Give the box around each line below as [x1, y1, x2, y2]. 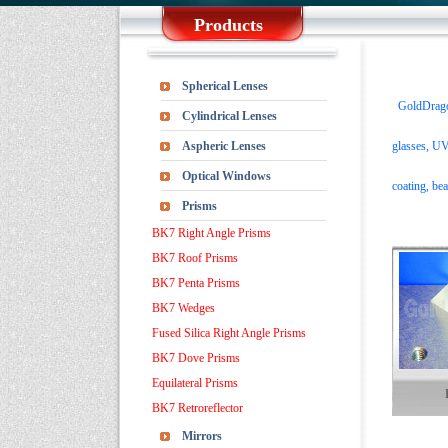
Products [194, 15, 263, 35]
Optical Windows [182, 169, 271, 183]
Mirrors [182, 429, 222, 443]
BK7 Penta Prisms [152, 276, 240, 290]
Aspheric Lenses [182, 139, 266, 153]
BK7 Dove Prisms [152, 351, 240, 365]
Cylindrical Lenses [182, 109, 277, 123]
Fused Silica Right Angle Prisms [152, 326, 306, 340]
